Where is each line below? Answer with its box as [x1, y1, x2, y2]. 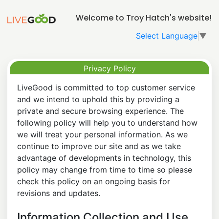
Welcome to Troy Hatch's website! [76, 12, 212, 23]
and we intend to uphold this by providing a [17, 94, 179, 104]
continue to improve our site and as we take [17, 141, 181, 151]
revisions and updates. [17, 188, 100, 198]
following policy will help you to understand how [17, 117, 197, 128]
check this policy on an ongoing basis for [17, 176, 170, 186]
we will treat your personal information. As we [17, 129, 188, 139]
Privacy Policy [83, 63, 136, 73]
